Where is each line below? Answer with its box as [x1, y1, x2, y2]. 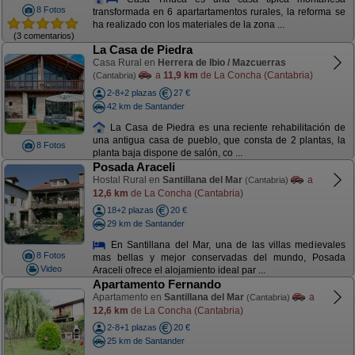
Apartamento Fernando [92, 277, 221, 291]
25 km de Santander [106, 335, 185, 345]
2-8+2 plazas [106, 88, 157, 97]
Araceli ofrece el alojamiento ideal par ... [92, 265, 265, 277]
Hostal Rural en [92, 174, 162, 185]
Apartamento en [92, 292, 164, 303]
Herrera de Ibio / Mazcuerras [157, 57, 286, 68]
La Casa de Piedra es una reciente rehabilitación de [106, 121, 345, 133]
